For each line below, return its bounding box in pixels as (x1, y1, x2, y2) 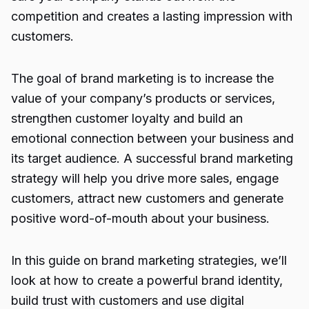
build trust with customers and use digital (11, 293, 244, 308)
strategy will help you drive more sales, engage (11, 171, 279, 186)
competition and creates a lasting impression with (11, 9, 292, 23)
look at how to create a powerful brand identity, (11, 273, 283, 288)
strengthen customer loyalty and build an (11, 111, 243, 126)
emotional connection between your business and (11, 131, 294, 146)
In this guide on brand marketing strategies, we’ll (11, 253, 287, 268)
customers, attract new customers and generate (11, 191, 283, 206)
